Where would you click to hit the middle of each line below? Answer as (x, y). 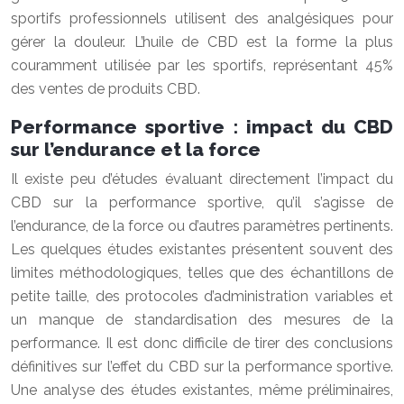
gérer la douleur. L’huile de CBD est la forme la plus (202, 42)
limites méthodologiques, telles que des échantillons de (202, 273)
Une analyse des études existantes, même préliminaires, (202, 390)
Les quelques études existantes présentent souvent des (202, 249)
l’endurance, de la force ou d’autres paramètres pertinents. (202, 226)
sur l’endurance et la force (136, 149)
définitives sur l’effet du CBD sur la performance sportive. (202, 367)
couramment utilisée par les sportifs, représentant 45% (202, 65)
